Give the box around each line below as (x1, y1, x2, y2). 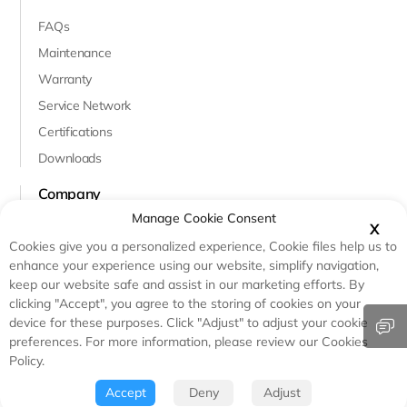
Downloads (38, 150, 102, 166)
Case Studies (38, 273, 114, 289)
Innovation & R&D (38, 246, 137, 263)
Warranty (38, 71, 93, 87)
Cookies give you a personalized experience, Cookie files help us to (9, 238, 397, 254)
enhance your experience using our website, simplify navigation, (9, 257, 379, 273)
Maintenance (38, 45, 112, 61)
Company (38, 184, 102, 203)
